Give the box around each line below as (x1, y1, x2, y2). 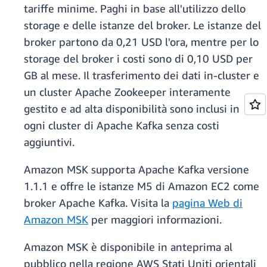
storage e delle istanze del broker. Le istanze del (24, 18, 261, 32)
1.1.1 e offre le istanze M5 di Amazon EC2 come (24, 179, 259, 193)
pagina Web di (172, 196, 243, 210)
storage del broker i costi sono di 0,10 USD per (24, 52, 253, 66)
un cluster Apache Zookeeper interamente (24, 85, 231, 99)
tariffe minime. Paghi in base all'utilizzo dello (24, 2, 246, 15)
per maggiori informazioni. (88, 213, 222, 226)
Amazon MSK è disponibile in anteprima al (24, 240, 232, 254)
